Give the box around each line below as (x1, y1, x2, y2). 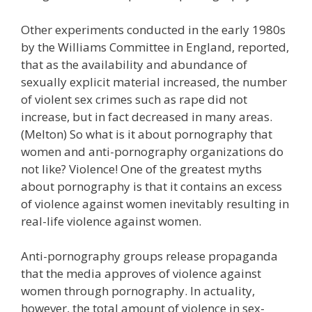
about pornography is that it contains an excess (21, 178, 282, 194)
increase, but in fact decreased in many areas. (21, 108, 272, 125)
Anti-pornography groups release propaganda (21, 248, 278, 264)
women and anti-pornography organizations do (21, 143, 283, 159)
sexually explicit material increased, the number (21, 73, 287, 90)
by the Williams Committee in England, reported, (21, 38, 289, 55)
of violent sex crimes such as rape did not (21, 91, 247, 107)
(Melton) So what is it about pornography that (21, 125, 272, 142)
